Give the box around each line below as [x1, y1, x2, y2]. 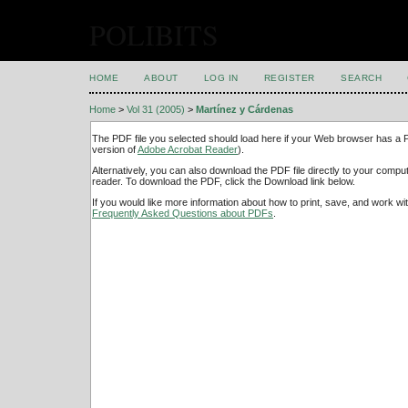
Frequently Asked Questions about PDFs [92, 208, 273, 219]
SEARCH [341, 73, 382, 83]
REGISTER [263, 73, 315, 83]
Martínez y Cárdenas [196, 104, 293, 116]
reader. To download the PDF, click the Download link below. [92, 176, 355, 188]
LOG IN [203, 73, 239, 83]
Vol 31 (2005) [127, 104, 185, 116]
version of [92, 143, 138, 155]
